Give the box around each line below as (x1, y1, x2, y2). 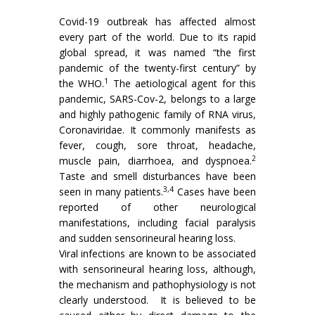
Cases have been (174, 185, 256, 198)
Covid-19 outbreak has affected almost (59, 15, 256, 28)
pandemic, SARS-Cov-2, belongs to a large (59, 92, 256, 105)
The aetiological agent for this (108, 77, 257, 90)
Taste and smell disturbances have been (59, 169, 256, 183)
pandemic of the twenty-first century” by (59, 61, 256, 75)
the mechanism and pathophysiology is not (59, 278, 256, 291)
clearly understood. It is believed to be (59, 293, 256, 307)
